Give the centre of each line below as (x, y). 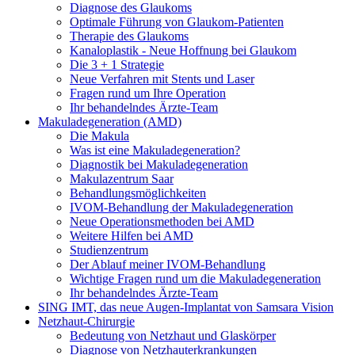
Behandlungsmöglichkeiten (138, 193)
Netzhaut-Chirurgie (86, 322)
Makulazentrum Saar (122, 179)
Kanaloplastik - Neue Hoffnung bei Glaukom (183, 51)
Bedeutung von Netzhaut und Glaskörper (173, 336)
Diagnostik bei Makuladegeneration (159, 165)
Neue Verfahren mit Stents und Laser (162, 79)
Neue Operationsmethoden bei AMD (162, 222)
